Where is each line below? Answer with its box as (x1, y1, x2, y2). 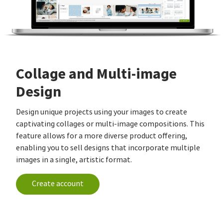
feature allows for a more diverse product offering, (16, 131, 187, 141)
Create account (32, 179, 84, 189)
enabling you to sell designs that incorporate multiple (16, 143, 200, 153)
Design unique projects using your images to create (16, 107, 187, 117)
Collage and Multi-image (16, 64, 177, 84)
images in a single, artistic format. (16, 155, 132, 165)
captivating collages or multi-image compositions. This (16, 119, 205, 129)
